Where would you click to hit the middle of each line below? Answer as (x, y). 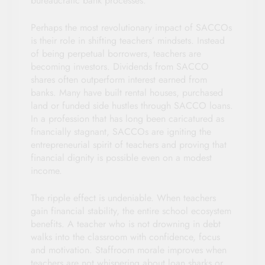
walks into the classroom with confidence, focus (125, 237)
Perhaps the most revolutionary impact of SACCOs (131, 27)
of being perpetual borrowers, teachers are (116, 53)
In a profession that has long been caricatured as (127, 118)
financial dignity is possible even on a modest (121, 157)
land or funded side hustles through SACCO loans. (132, 105)
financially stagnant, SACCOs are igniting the (121, 131)
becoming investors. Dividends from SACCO (120, 66)
